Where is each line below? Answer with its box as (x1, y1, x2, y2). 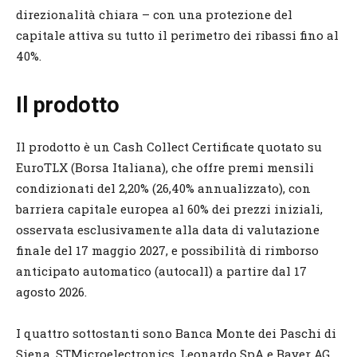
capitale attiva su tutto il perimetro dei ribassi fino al (16, 26, 339, 43)
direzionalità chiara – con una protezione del (16, 6, 292, 22)
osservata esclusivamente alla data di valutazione (16, 221, 320, 237)
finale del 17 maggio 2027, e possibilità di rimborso (16, 241, 319, 258)
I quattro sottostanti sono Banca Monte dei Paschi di (16, 324, 336, 341)
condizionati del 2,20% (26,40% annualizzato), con (16, 179, 311, 196)
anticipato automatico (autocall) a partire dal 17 (16, 262, 307, 279)
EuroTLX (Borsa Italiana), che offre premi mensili (16, 159, 314, 175)
